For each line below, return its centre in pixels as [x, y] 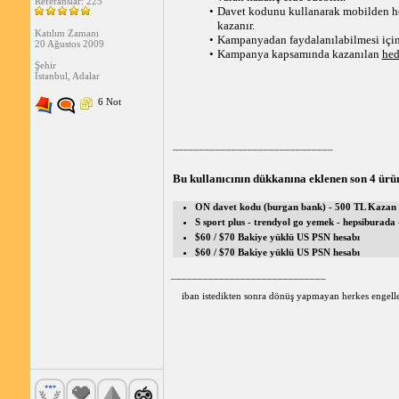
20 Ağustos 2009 [69, 44]
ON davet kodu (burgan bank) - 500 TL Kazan [295, 207]
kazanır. [236, 25]
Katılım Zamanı [66, 33]
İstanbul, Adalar [67, 76]
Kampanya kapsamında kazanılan [299, 54]
